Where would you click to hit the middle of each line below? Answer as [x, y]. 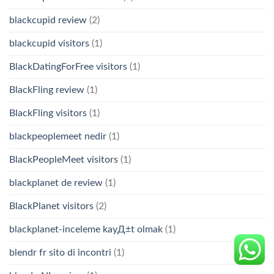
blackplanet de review [56, 183]
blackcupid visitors [49, 43]
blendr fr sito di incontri [60, 252]
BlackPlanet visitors [51, 206]
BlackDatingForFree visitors [68, 66]
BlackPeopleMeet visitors [64, 159]
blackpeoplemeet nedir [58, 136]
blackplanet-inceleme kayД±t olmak [86, 229]
